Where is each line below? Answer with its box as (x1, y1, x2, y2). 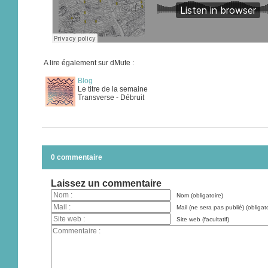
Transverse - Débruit (78, 93, 144, 102)
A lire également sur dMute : (44, 59, 134, 67)
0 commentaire (51, 153, 102, 162)
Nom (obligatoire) (176, 192, 223, 199)
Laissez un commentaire (51, 178, 162, 188)
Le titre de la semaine (78, 85, 148, 93)
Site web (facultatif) (176, 216, 229, 223)
